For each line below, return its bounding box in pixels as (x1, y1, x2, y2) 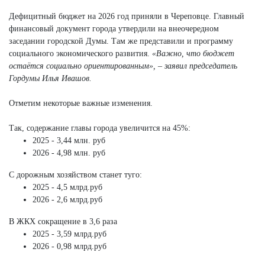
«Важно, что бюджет (152, 49, 234, 58)
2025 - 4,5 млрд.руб (33, 182, 102, 192)
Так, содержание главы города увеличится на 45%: (9, 123, 190, 132)
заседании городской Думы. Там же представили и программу (9, 36, 233, 46)
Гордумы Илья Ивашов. (9, 73, 92, 83)
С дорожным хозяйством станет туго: (9, 170, 142, 179)
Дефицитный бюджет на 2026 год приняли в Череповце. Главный (9, 11, 244, 21)
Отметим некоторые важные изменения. (9, 98, 153, 108)
